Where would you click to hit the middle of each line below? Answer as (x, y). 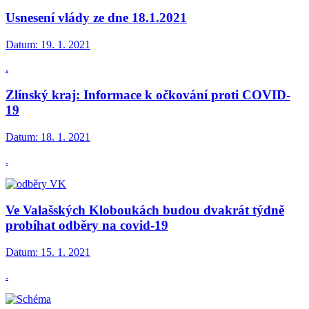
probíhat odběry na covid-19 (87, 226)
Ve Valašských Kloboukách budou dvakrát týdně (145, 210)
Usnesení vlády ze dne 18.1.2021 (96, 18)
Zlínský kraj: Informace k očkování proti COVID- (148, 94)
